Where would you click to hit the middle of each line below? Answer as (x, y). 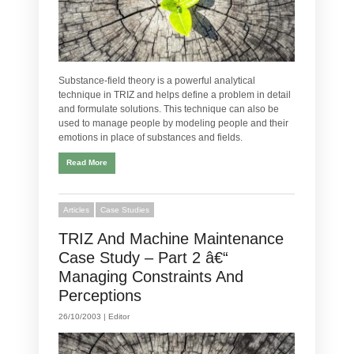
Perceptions (100, 296)
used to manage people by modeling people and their (173, 124)
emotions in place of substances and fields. (151, 138)
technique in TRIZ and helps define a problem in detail (175, 95)
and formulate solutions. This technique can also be (169, 109)
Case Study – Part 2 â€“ (143, 258)
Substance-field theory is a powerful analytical (157, 81)
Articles (76, 210)
